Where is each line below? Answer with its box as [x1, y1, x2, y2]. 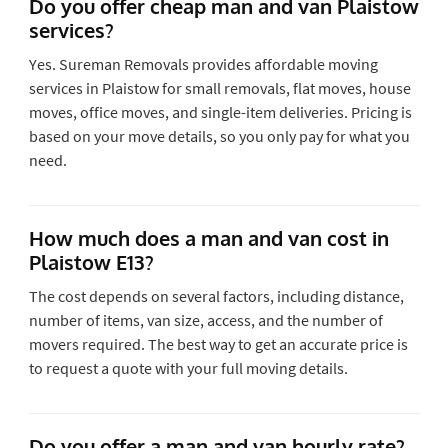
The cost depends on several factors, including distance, [28, 285, 404, 306]
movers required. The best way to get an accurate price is [28, 333, 408, 354]
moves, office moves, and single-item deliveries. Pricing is [28, 101, 412, 122]
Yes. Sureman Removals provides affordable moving [28, 53, 378, 74]
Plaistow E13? [28, 248, 154, 275]
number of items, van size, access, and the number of [28, 309, 383, 330]
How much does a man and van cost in [28, 224, 389, 251]
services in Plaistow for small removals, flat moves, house [28, 77, 411, 98]
